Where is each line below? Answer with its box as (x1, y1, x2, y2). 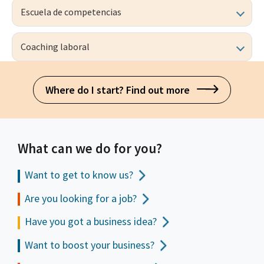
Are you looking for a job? (25, 191, 137, 205)
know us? (90, 168, 133, 182)
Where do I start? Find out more (45, 83, 197, 97)
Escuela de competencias (21, 6, 121, 18)
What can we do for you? (18, 140, 162, 157)
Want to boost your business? (25, 237, 154, 252)
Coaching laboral (21, 41, 90, 53)
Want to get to (25, 168, 90, 182)
